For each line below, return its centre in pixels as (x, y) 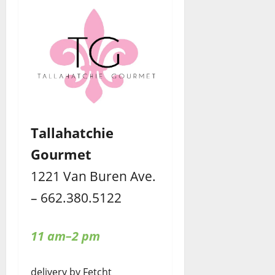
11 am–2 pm (65, 236)
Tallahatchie (72, 133)
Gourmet (61, 154)
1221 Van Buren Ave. (93, 176)
